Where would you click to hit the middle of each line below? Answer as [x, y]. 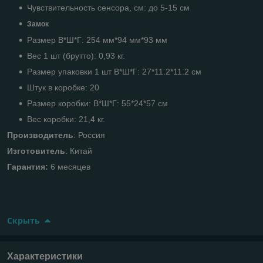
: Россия [89, 135]
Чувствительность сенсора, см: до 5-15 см [108, 7]
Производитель [40, 135]
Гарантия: [28, 166]
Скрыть [23, 220]
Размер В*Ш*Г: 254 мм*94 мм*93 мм [97, 40]
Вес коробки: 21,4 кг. [66, 119]
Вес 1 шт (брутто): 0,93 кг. [76, 55]
